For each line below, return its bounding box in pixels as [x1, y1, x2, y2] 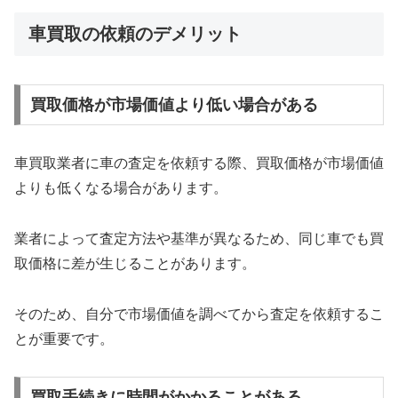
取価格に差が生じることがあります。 [14, 255, 256, 271]
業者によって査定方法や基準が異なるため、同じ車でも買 [14, 230, 384, 246]
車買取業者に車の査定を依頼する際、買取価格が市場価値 [14, 155, 384, 171]
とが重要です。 [14, 330, 114, 346]
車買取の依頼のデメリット [28, 23, 242, 44]
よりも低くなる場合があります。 [14, 180, 227, 196]
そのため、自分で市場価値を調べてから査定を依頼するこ [14, 306, 384, 322]
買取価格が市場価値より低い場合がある [29, 96, 318, 115]
